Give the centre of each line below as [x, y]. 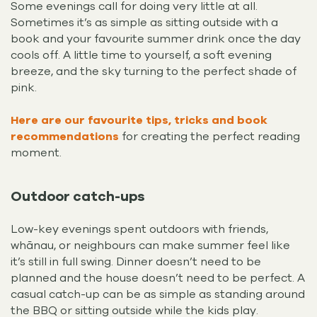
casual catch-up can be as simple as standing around [158, 295]
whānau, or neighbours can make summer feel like [150, 246]
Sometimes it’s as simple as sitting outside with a [144, 23]
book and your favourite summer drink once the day [156, 39]
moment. [38, 153]
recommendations [65, 137]
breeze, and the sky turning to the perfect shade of [154, 72]
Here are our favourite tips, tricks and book [139, 121]
